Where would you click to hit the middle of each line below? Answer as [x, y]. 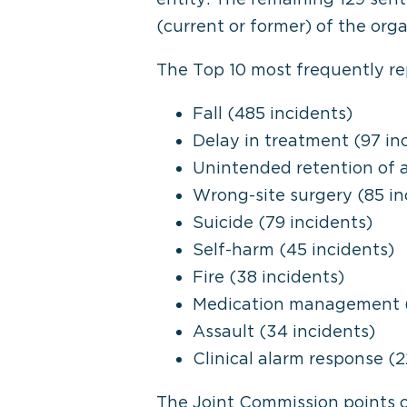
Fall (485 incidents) [273, 113]
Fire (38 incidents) [268, 277]
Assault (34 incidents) [284, 331]
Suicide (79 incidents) [283, 222]
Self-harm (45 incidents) [293, 249]
